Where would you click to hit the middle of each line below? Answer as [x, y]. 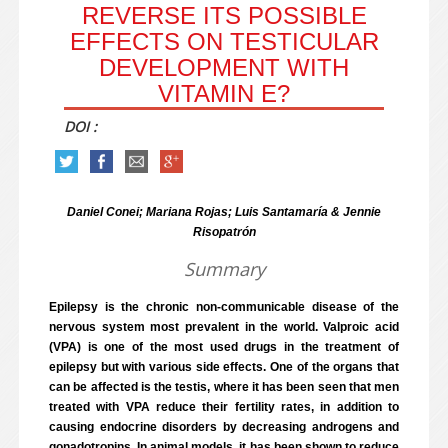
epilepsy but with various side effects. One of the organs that [224, 367]
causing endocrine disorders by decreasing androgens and [224, 427]
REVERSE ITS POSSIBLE [224, 15]
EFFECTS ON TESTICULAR [224, 41]
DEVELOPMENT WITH [224, 67]
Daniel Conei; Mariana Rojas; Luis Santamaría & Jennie [224, 212]
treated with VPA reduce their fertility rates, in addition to [224, 407]
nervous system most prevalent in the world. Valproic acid [224, 327]
